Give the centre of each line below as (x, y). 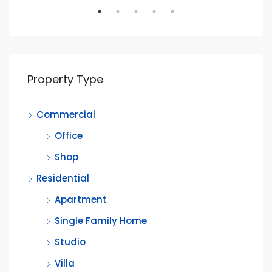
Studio (70, 242)
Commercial (66, 114)
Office (69, 136)
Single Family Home (101, 221)
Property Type (65, 79)
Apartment (81, 199)
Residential (63, 178)
